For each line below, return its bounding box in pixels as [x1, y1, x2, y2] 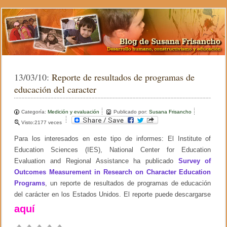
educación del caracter [14, 83, 97, 95]
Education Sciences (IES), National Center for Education [14, 145, 211, 154]
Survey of [178, 157, 211, 165]
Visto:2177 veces [21, 119, 65, 125]
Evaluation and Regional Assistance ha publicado [14, 157, 178, 165]
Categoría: [21, 108, 48, 115]
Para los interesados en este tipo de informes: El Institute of [14, 134, 211, 142]
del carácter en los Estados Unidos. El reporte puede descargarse [14, 190, 211, 198]
